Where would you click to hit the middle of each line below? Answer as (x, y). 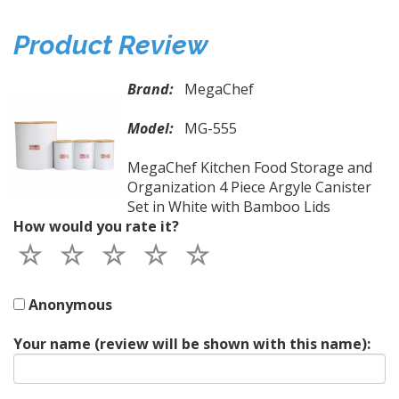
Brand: (156, 90)
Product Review (111, 45)
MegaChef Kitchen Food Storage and (250, 168)
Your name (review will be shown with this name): (192, 344)
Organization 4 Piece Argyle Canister (249, 187)
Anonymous (70, 305)
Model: (156, 129)
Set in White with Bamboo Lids (229, 207)
